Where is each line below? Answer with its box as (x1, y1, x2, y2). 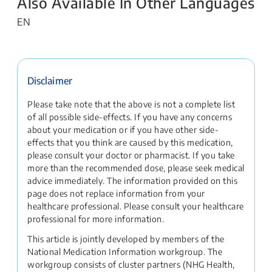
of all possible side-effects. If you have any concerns (27, 112, 232, 122)
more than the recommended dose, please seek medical (27, 163, 245, 173)
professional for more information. (27, 214, 166, 224)
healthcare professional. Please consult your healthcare (27, 201, 244, 211)
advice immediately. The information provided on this (27, 175, 237, 186)
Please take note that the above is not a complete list (27, 99, 235, 109)
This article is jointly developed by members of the (27, 234, 225, 244)
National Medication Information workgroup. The (27, 246, 222, 257)
